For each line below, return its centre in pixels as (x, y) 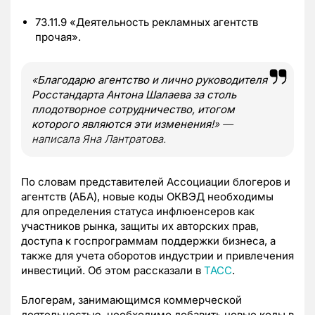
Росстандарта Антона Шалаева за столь (134, 94)
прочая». (58, 37)
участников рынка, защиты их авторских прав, (140, 226)
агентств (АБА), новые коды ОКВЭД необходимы (147, 196)
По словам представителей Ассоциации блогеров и (156, 181)
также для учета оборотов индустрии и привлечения (157, 255)
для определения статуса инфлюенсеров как (138, 211)
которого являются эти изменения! (123, 124)
